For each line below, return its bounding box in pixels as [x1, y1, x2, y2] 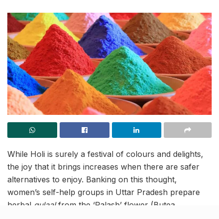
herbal [7, 200, 34, 210]
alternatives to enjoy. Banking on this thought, [7, 175, 177, 185]
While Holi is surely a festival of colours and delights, [7, 149, 203, 159]
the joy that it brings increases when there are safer [7, 162, 199, 172]
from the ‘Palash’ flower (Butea [58, 200, 175, 210]
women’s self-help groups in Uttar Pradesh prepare [7, 187, 200, 197]
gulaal [34, 200, 58, 210]
